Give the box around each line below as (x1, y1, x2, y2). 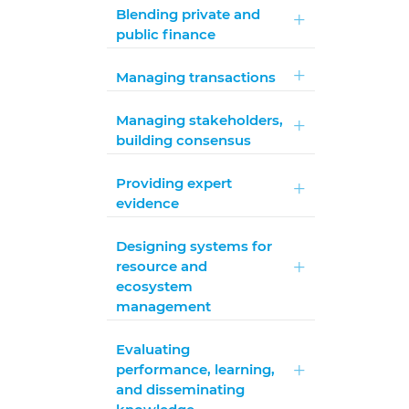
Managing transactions (116, 68, 277, 86)
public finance (116, 26, 216, 43)
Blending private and (116, 5, 261, 23)
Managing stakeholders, (116, 111, 284, 129)
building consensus (116, 131, 252, 149)
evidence (116, 194, 180, 212)
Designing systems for (116, 237, 273, 255)
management (116, 298, 212, 315)
